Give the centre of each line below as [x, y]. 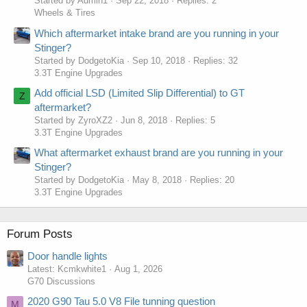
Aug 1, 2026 [138, 269]
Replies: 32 [216, 60]
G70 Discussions [61, 281]
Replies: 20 [212, 180]
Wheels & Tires [65, 13]
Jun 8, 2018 [144, 120]
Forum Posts [40, 234]
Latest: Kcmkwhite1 [67, 269]
